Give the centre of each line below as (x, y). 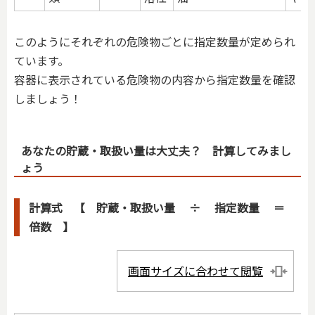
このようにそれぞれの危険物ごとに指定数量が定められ (155, 42)
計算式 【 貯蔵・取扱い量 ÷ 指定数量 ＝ (162, 207)
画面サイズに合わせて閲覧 (195, 270)
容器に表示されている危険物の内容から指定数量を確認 (155, 80)
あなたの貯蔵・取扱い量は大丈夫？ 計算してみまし (156, 150)
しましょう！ (48, 99)
